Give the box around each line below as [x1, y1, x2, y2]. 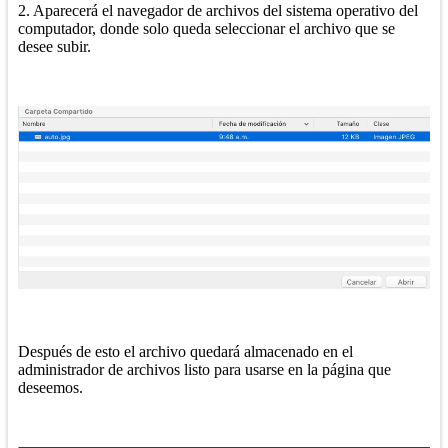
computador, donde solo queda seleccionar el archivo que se [18, 19, 395, 37]
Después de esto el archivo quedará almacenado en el [18, 343, 353, 361]
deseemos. [18, 379, 87, 397]
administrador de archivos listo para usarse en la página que [18, 361, 391, 379]
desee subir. [18, 37, 91, 55]
